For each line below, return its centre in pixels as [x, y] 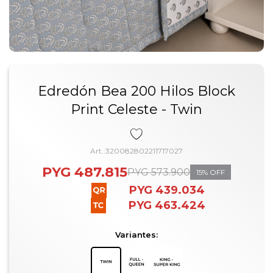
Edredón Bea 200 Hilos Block [136, 91]
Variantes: [136, 235]
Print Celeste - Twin [136, 109]
